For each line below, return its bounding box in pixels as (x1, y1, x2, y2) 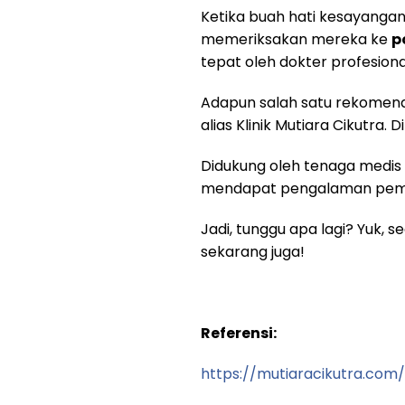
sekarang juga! (201, 240, 305, 262)
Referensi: (201, 322, 277, 344)
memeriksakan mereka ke (201, 28, 391, 50)
